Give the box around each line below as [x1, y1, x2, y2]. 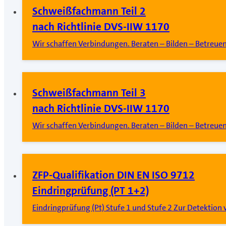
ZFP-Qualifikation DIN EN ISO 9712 [32, 167, 195, 182]
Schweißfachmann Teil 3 [32, 86, 146, 100]
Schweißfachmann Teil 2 [32, 4, 146, 18]
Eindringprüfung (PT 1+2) [32, 183, 149, 198]
